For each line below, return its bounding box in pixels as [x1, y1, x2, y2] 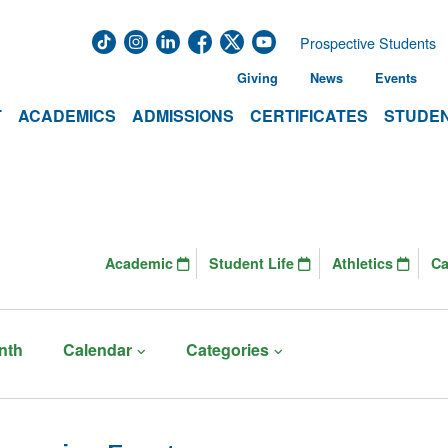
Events [375, 69, 417, 87]
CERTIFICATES [250, 104, 368, 127]
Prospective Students [300, 32, 436, 53]
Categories [185, 338, 269, 361]
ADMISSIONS [132, 104, 234, 127]
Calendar [63, 338, 132, 361]
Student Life [209, 252, 298, 273]
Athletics [332, 252, 397, 273]
